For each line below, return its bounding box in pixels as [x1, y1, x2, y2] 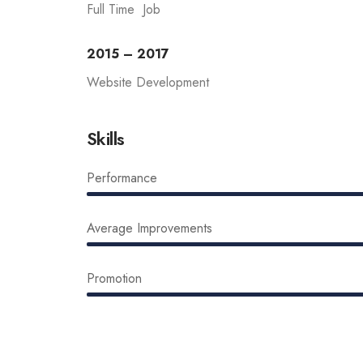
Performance [86, 169, 157, 187]
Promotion [86, 269, 142, 288]
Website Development [86, 73, 209, 92]
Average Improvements [86, 219, 212, 237]
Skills [86, 126, 125, 152]
